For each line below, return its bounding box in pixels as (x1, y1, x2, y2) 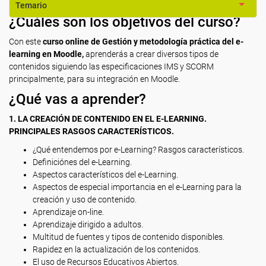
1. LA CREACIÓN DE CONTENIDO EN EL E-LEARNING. (9, 114, 207, 123)
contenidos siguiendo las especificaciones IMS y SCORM (9, 62, 214, 71)
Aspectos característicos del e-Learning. (33, 170, 178, 179)
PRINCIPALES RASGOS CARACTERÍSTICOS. (9, 126, 174, 136)
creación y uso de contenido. (33, 195, 137, 204)
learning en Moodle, (9, 49, 84, 59)
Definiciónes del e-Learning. (33, 157, 132, 167)
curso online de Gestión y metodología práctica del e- (43, 37, 243, 46)
